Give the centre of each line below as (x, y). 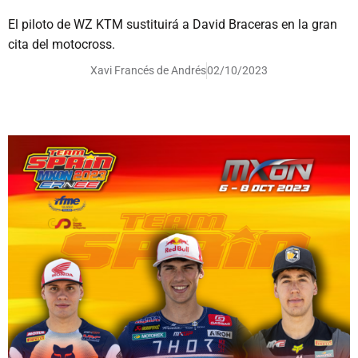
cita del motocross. (62, 45)
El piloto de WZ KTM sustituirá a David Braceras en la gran (173, 25)
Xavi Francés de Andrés (148, 71)
